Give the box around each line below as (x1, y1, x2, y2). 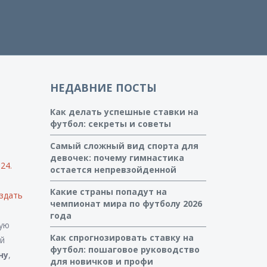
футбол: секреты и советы (49, 118, 171, 129)
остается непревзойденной (49, 164, 176, 175)
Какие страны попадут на (49, 186, 167, 197)
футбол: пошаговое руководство (49, 244, 200, 255)
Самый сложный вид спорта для (49, 140, 198, 151)
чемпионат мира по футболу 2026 (49, 198, 202, 209)
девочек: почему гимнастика (49, 152, 184, 163)
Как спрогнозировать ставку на (49, 232, 194, 243)
